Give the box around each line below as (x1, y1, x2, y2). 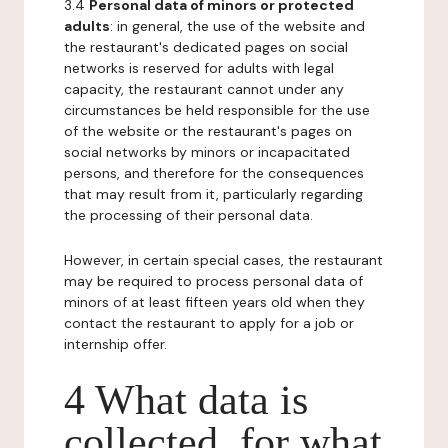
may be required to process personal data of (64, 272, 363, 290)
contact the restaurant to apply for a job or (64, 314, 354, 332)
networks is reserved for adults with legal (64, 59, 334, 77)
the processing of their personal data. (64, 206, 313, 224)
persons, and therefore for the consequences (64, 164, 364, 182)
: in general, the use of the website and (110, 17, 365, 35)
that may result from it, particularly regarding (64, 185, 363, 203)
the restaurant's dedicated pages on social (64, 38, 348, 56)
